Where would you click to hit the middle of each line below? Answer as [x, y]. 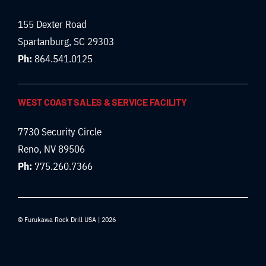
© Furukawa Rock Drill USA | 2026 [66, 220]
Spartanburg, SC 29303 [66, 42]
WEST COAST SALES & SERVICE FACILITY [102, 102]
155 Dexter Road [52, 25]
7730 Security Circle [59, 132]
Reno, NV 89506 [51, 149]
